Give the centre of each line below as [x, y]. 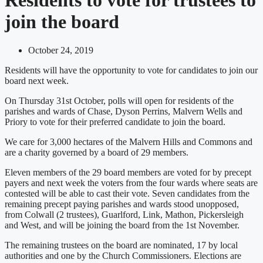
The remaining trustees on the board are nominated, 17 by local [121, 245]
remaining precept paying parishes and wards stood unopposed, [122, 204]
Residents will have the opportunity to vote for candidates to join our [131, 70]
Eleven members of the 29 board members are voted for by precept [128, 173]
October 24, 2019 [61, 50]
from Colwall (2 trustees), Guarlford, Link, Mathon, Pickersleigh [124, 215]
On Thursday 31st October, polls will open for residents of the [119, 101]
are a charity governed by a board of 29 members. [97, 153]
